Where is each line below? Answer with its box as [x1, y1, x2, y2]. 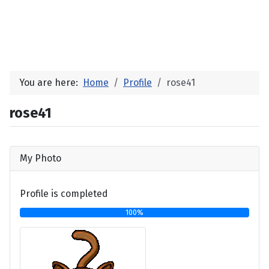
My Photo [20, 152, 61, 164]
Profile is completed [20, 188, 108, 200]
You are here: [19, 76, 83, 88]
